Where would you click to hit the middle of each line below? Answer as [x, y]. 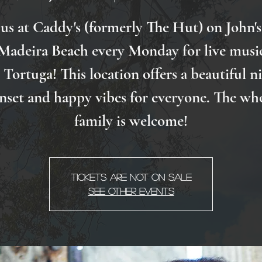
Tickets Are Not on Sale [131, 177]
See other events [131, 191]
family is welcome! [131, 121]
